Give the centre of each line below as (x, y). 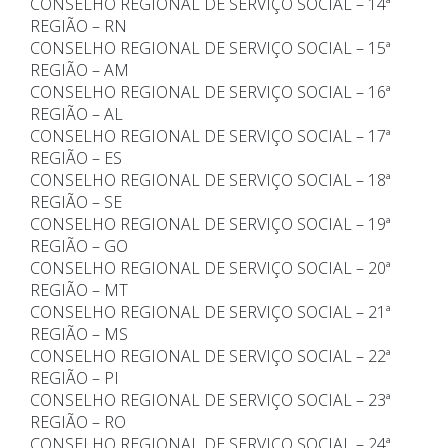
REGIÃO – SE (76, 202)
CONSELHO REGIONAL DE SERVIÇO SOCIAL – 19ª (210, 224)
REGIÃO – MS (79, 334)
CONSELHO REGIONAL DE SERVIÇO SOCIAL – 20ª (210, 268)
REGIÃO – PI (74, 378)
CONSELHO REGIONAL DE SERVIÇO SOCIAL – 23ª (210, 400)
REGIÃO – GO (79, 246)
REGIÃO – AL (76, 114)
